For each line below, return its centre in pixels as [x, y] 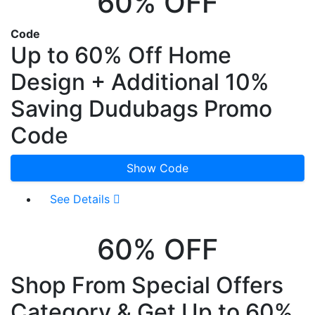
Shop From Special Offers [147, 285]
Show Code [157, 168]
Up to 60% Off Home [121, 55]
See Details [82, 199]
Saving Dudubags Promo [141, 108]
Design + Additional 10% [140, 82]
